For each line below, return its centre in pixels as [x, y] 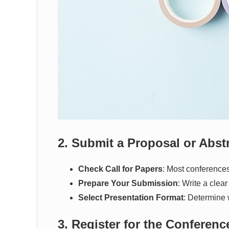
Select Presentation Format [131, 198]
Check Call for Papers [120, 169]
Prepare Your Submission [128, 183]
